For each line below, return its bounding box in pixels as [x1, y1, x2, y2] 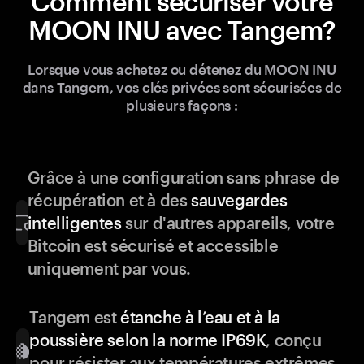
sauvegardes [190, 190, 288, 210]
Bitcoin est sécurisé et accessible [27, 236, 279, 256]
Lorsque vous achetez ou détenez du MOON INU [28, 61, 336, 78]
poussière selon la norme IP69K [29, 330, 266, 350]
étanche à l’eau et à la [119, 307, 280, 327]
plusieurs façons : [126, 97, 238, 114]
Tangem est [29, 307, 120, 327]
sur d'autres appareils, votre [121, 213, 335, 233]
